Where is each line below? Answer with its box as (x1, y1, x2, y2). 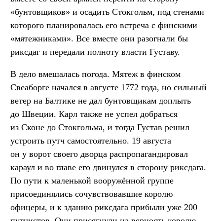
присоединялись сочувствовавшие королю (10, 189, 173, 199)
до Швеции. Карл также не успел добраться (10, 109, 178, 119)
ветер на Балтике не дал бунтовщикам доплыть (10, 96, 191, 106)
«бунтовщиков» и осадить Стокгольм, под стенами (10, 7, 204, 17)
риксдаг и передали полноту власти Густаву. (10, 47, 180, 57)
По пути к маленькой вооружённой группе (10, 176, 174, 186)
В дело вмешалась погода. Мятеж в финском (10, 69, 181, 79)
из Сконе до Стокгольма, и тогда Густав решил (10, 122, 189, 133)
